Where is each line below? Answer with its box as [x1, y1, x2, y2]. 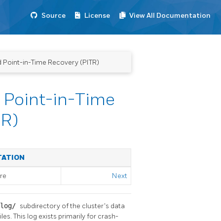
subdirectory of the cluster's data [20, 201, 125, 210]
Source [41, 11, 66, 20]
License [84, 11, 110, 20]
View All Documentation [129, 11, 211, 20]
